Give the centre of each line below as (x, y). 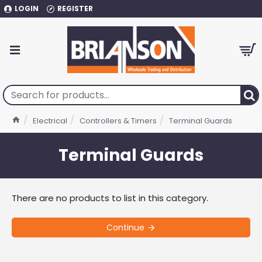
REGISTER (75, 8)
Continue (125, 227)
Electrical (50, 120)
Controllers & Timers (118, 120)
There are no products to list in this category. (110, 198)
